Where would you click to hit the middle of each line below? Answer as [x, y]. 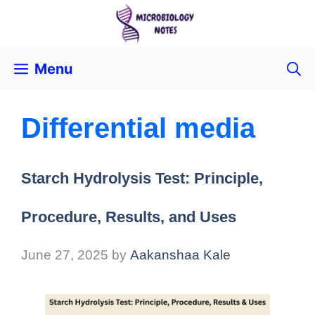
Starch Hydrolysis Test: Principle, [142, 179]
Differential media [138, 128]
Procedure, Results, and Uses [129, 217]
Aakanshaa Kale [180, 255]
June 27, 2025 [65, 255]
